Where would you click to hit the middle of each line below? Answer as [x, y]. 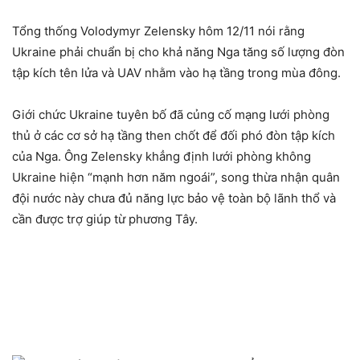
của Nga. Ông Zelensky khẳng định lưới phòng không [162, 157]
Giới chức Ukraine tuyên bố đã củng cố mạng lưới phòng [171, 115]
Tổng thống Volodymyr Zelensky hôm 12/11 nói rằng [158, 31]
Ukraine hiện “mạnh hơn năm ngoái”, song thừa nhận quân [176, 178]
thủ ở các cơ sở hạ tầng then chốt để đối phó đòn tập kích [174, 136]
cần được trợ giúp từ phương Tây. [105, 219]
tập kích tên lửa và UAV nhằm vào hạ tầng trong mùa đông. [176, 73]
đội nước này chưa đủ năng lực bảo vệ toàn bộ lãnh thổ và [174, 198]
